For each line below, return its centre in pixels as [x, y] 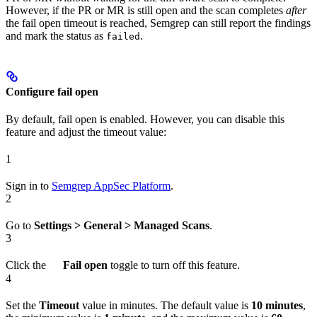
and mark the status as [56, 35]
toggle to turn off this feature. [174, 265]
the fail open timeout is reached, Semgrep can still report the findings [158, 23]
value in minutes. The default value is [165, 305]
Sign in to [29, 186]
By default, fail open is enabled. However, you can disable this [145, 120]
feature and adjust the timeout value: [86, 132]
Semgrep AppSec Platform [111, 186]
